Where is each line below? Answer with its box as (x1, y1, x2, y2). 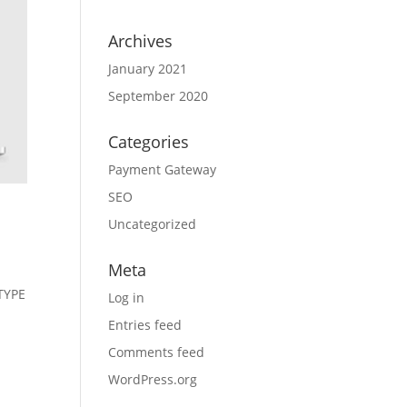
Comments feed (108, 343, 205, 361)
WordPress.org (108, 371, 198, 388)
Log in (108, 289, 145, 306)
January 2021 (108, 60, 188, 77)
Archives (108, 30, 174, 52)
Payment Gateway (108, 161, 217, 178)
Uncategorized (108, 215, 197, 233)
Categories (108, 131, 190, 153)
